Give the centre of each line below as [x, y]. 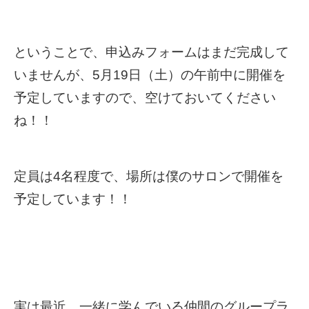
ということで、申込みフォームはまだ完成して [151, 52]
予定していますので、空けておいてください [145, 97]
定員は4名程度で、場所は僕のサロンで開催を [149, 176]
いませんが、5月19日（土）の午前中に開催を [150, 74]
